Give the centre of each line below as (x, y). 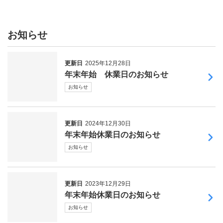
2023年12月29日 (108, 183)
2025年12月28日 (108, 63)
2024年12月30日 (108, 123)
